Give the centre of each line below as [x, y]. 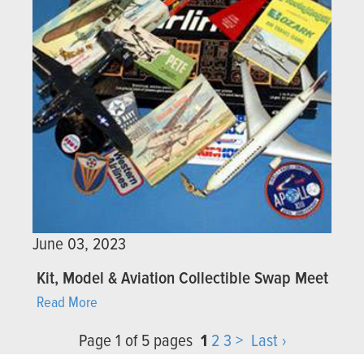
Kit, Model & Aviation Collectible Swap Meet [182, 279]
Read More [67, 303]
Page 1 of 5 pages [139, 342]
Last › [268, 342]
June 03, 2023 [79, 245]
